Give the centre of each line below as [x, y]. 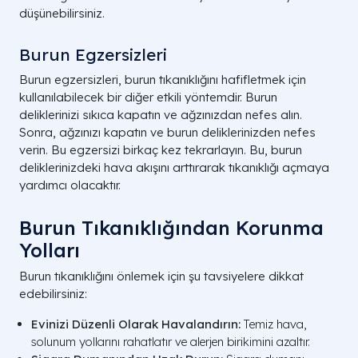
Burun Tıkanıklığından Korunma [171, 228]
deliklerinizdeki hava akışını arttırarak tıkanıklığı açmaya [174, 168]
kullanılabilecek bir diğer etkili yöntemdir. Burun [148, 97]
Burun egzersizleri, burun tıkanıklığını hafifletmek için [163, 80]
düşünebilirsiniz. [62, 14]
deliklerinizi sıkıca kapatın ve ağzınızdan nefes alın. [161, 115]
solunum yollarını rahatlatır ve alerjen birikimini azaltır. [171, 342]
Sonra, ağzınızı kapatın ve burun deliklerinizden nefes [167, 133]
